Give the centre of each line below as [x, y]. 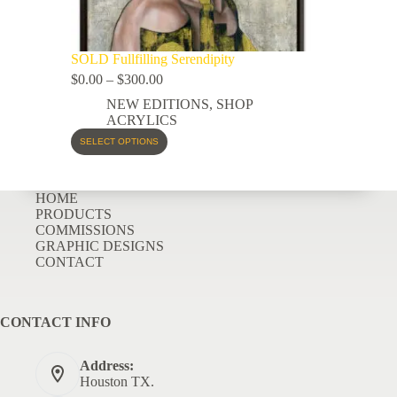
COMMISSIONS [85, 230]
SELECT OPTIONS [119, 142]
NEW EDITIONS [158, 104]
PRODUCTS [74, 214]
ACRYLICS [142, 120]
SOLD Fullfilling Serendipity [153, 58]
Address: [107, 366]
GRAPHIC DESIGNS [100, 246]
